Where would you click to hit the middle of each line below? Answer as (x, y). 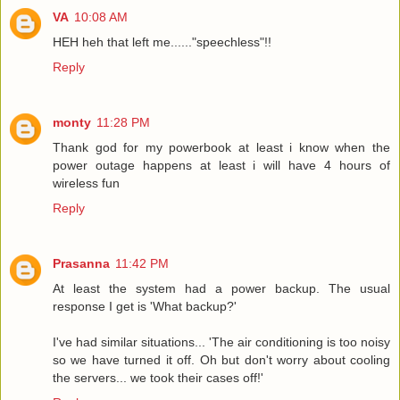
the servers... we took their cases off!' (158, 377)
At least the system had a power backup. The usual (221, 288)
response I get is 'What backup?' (145, 306)
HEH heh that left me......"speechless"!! (162, 42)
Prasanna (81, 263)
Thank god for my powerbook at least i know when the (221, 147)
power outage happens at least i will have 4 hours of (221, 165)
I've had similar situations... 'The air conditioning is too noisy (221, 342)
